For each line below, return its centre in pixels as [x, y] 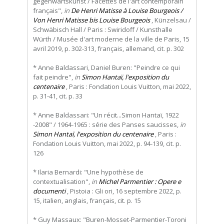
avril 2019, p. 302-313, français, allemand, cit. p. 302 [108, 49]
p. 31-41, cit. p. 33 [58, 96]
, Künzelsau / [170, 20]
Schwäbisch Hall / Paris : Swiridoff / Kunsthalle [103, 30]
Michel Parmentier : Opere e [140, 182]
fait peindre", [54, 77]
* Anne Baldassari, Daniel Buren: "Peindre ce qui [106, 68]
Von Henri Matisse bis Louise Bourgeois [91, 20]
